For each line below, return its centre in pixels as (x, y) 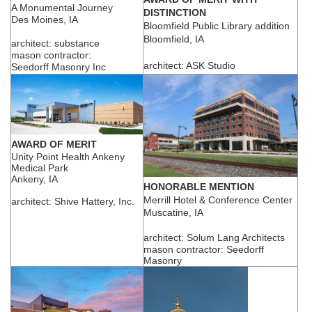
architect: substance (57, 44)
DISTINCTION (175, 12)
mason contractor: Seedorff (204, 249)
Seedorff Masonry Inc (58, 67)
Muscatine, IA (173, 212)
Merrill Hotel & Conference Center (218, 200)
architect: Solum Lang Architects (214, 237)
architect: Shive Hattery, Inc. (73, 202)
